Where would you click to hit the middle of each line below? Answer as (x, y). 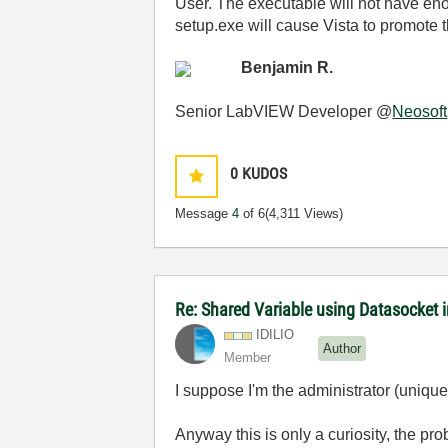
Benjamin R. (287, 67)
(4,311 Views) (304, 213)
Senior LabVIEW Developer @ (284, 111)
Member (248, 357)
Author (342, 348)
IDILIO (275, 334)
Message (204, 213)
